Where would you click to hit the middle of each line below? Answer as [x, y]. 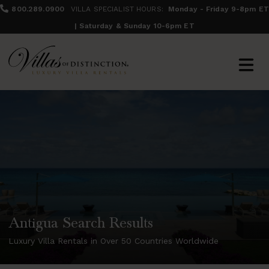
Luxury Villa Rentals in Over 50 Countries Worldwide [113, 241]
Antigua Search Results [81, 223]
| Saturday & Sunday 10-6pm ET [134, 26]
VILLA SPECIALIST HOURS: [118, 9]
